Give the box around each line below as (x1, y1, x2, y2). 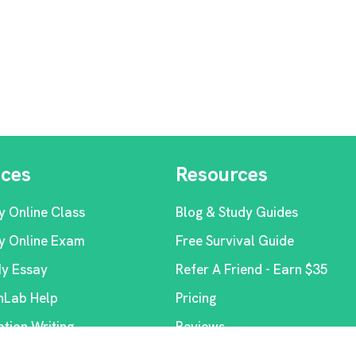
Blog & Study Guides (175, 203, 298, 221)
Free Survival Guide (175, 232, 294, 250)
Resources (175, 161, 268, 188)
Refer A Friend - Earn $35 (175, 261, 328, 278)
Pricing (175, 289, 216, 307)
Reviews (175, 318, 225, 335)
